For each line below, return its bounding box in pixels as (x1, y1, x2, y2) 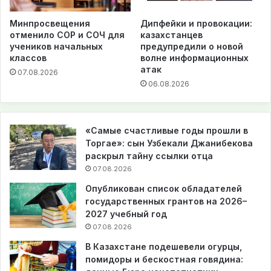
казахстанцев (140, 29, 203, 40)
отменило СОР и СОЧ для (10, 29, 125, 40)
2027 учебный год (85, 208, 167, 219)
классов (10, 52, 47, 63)
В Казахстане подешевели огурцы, (85, 241, 242, 252)
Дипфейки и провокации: (140, 18, 252, 28)
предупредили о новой (140, 41, 243, 51)
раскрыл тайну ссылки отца (85, 150, 213, 161)
